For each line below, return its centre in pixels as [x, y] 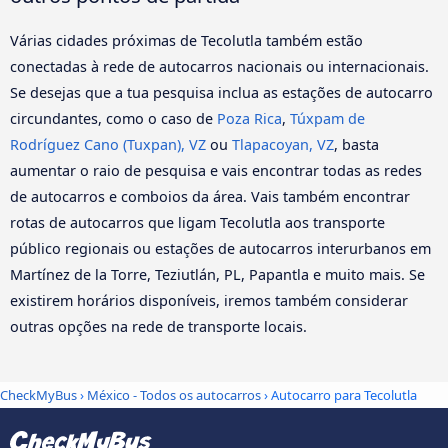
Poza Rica [249, 118]
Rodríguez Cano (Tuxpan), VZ [108, 144]
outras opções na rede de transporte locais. [158, 326]
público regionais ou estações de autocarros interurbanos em [220, 248]
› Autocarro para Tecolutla [339, 395]
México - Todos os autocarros [174, 395]
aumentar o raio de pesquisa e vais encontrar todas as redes [216, 170]
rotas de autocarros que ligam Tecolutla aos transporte [197, 222]
